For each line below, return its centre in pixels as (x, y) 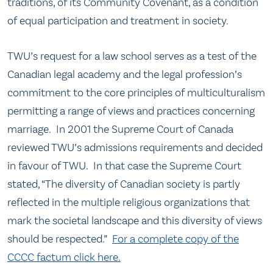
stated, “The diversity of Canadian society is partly (124, 184)
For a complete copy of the (175, 239)
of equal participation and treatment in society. (118, 21)
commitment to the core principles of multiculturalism (136, 92)
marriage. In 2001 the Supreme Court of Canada (120, 129)
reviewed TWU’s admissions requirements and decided (135, 147)
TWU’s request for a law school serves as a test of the (132, 56)
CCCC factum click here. (64, 257)
